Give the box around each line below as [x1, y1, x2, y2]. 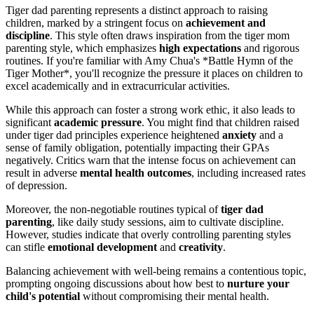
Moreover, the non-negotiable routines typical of [6, 203, 221, 216]
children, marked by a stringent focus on [6, 17, 186, 29]
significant [6, 116, 54, 129]
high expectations [159, 42, 241, 55]
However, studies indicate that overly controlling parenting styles [6, 228, 291, 241]
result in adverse [6, 167, 80, 179]
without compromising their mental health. [80, 290, 269, 303]
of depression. [6, 179, 67, 192]
